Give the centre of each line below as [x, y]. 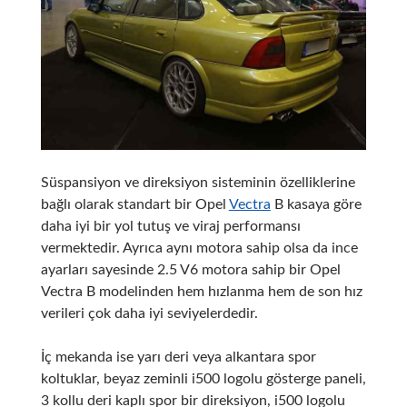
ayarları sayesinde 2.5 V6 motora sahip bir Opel [190, 269]
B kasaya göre [316, 204]
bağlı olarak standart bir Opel [134, 204]
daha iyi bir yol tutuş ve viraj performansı [170, 226]
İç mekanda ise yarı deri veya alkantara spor [178, 357]
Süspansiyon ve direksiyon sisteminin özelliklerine [198, 182]
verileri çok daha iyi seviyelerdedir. [149, 313]
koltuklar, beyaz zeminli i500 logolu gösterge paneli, [203, 378]
